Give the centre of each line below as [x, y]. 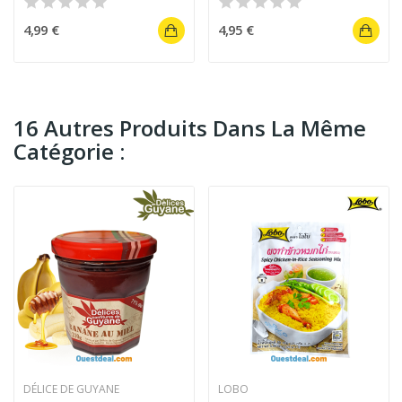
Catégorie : [69, 152]
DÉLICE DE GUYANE [71, 389]
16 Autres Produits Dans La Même [190, 128]
